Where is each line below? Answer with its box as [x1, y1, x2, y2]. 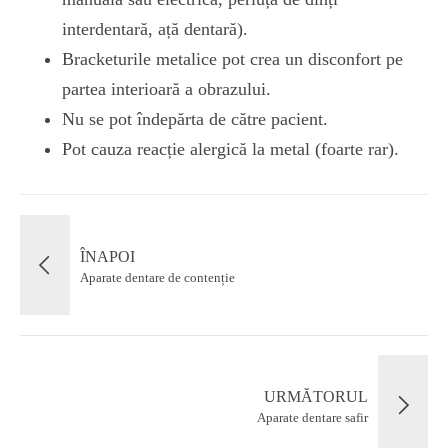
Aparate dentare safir [257, 410, 368, 425]
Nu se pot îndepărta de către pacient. [61, 109, 328, 129]
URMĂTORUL [264, 388, 368, 405]
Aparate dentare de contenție [80, 270, 235, 285]
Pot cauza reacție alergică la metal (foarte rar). [61, 139, 399, 159]
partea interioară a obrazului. [61, 79, 271, 99]
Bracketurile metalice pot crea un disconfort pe [61, 49, 403, 69]
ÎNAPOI [80, 248, 135, 265]
